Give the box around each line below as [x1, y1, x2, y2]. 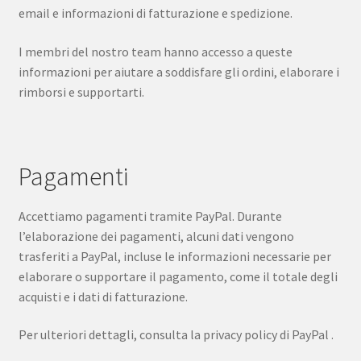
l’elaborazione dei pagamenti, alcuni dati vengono [18, 227, 294, 244]
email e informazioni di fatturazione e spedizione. [18, 5, 293, 22]
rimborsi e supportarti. [18, 84, 144, 101]
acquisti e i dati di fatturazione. [18, 288, 188, 305]
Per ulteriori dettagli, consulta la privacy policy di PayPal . [18, 326, 334, 343]
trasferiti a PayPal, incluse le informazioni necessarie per [18, 247, 331, 264]
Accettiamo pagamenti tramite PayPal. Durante [18, 207, 282, 224]
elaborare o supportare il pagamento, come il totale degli [18, 268, 338, 284]
